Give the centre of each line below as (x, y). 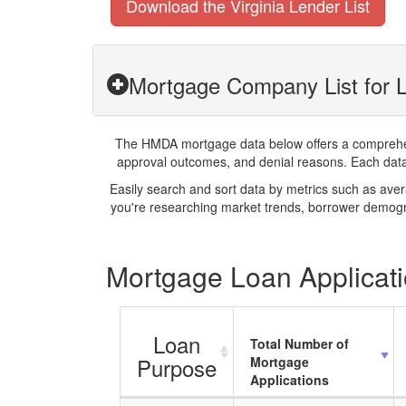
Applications (290, 380)
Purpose (177, 367)
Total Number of (300, 343)
